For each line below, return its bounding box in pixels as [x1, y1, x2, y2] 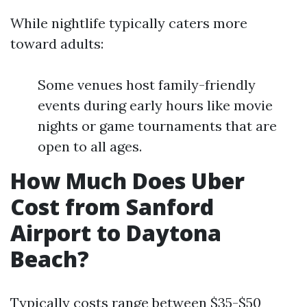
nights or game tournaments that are [38, 117, 277, 134]
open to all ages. [38, 138, 142, 155]
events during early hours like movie [38, 97, 273, 114]
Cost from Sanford [10, 192, 214, 221]
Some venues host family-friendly [38, 76, 256, 93]
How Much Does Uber [10, 166, 245, 195]
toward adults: [10, 35, 103, 52]
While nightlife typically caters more [10, 14, 247, 32]
